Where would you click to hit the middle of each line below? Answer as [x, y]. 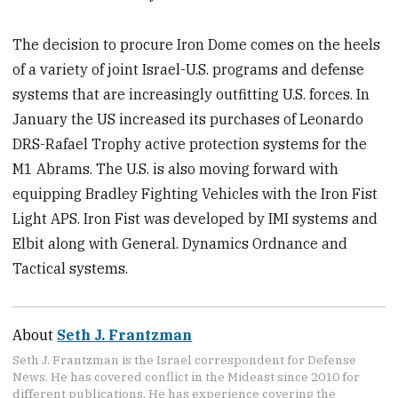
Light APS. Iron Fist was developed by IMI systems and [195, 218]
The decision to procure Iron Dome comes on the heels [197, 44]
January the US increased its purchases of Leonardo [188, 119]
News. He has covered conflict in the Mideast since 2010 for [187, 377]
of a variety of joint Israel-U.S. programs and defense [189, 69]
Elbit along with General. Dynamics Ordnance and [180, 243]
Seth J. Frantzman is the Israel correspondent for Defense [185, 360]
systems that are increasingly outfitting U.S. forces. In [191, 94]
